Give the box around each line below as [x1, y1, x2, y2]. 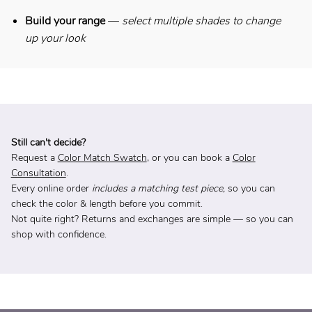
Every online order [10, 181, 92, 195]
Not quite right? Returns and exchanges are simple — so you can [10, 212, 293, 226]
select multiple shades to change [122, 13, 281, 29]
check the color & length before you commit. [10, 196, 203, 210]
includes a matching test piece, [91, 181, 228, 195]
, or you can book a [146, 150, 233, 164]
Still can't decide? [10, 135, 91, 149]
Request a [10, 150, 58, 164]
